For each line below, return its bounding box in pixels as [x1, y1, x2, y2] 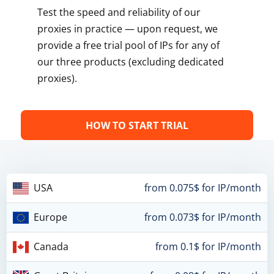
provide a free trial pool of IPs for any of [37, 39, 220, 52]
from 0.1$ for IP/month [155, 240, 261, 253]
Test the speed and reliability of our [37, 6, 201, 19]
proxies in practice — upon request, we [37, 22, 218, 35]
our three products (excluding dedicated [37, 55, 224, 68]
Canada [34, 240, 69, 253]
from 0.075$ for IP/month [144, 181, 261, 194]
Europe [34, 210, 68, 224]
